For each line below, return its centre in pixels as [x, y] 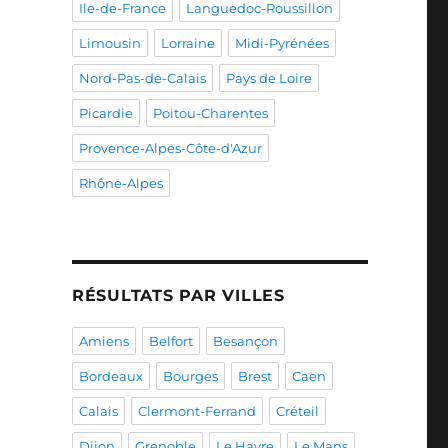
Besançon [245, 341]
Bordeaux [110, 376]
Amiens [103, 341]
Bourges [190, 376]
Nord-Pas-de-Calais [142, 78]
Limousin [109, 43]
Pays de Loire [268, 78]
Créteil [297, 411]
